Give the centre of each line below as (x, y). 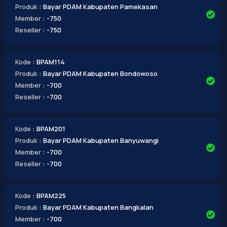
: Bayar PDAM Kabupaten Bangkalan (96, 207)
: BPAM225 (49, 195)
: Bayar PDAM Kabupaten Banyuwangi (99, 140)
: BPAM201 (49, 128)
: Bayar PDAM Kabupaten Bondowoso (98, 73)
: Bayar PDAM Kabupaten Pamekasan (98, 6)
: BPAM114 (48, 62)
